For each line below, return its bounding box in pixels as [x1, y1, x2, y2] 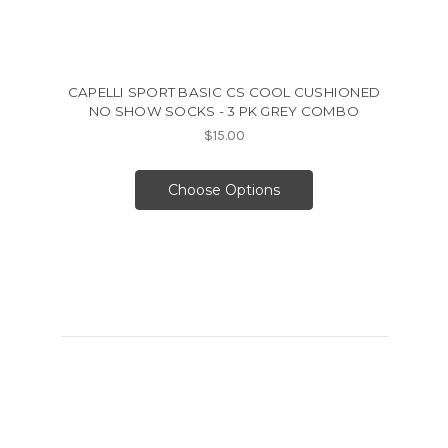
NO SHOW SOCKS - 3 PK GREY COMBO [89, 103, 359, 120]
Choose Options [168, 181, 280, 200]
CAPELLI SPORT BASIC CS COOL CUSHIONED [67, 84, 381, 101]
